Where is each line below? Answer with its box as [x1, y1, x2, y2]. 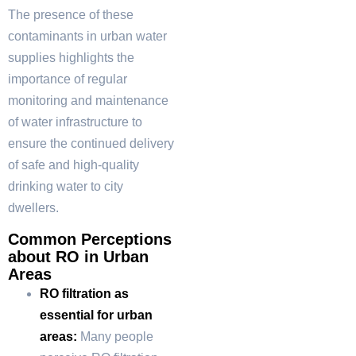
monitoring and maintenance [8, 94, 168, 108]
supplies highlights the [8, 51, 134, 65]
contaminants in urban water [8, 29, 167, 44]
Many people [77, 329, 153, 343]
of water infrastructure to [8, 115, 142, 130]
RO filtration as [40, 286, 129, 300]
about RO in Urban [8, 247, 149, 265]
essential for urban [40, 308, 153, 322]
